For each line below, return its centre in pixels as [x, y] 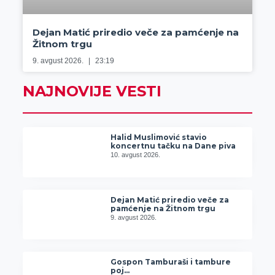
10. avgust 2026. [136, 155]
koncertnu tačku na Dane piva [173, 146]
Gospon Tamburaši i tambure [171, 262]
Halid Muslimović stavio [159, 137]
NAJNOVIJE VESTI [92, 91]
